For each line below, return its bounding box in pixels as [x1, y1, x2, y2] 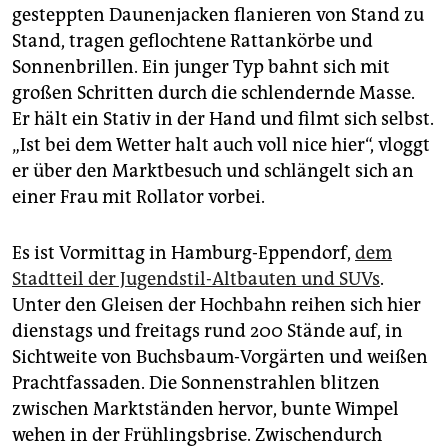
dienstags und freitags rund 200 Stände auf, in [12, 320, 403, 343]
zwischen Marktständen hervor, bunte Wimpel [12, 398, 399, 421]
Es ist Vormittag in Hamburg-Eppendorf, [12, 242, 355, 265]
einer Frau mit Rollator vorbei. [12, 186, 265, 209]
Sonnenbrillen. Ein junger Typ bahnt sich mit [12, 56, 390, 79]
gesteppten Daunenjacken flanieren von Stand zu [12, 4, 424, 27]
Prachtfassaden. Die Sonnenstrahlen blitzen [12, 372, 380, 395]
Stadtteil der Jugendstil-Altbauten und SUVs [12, 268, 380, 291]
